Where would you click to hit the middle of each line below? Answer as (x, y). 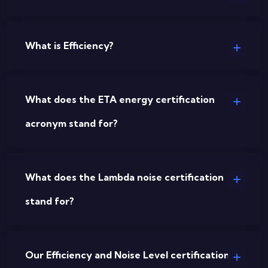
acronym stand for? (71, 123)
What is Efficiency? (69, 45)
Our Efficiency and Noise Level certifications (130, 255)
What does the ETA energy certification (120, 99)
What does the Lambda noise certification (124, 177)
